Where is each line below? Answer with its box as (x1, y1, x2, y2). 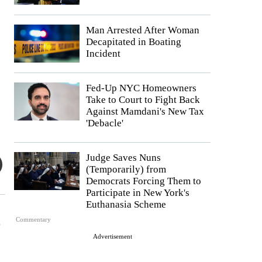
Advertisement (92, 233, 132, 240)
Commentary (16, 216, 51, 223)
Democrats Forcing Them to (86, 175, 201, 187)
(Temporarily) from (86, 163, 166, 175)
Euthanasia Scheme (86, 198, 166, 210)
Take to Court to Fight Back (86, 94, 200, 105)
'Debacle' (86, 117, 123, 129)
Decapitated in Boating (86, 36, 181, 47)
